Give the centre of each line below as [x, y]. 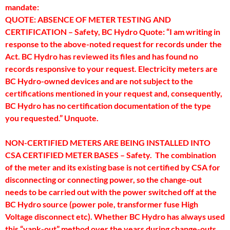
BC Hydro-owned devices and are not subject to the [99, 81]
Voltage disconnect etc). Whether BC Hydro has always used [115, 216]
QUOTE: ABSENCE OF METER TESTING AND [88, 19]
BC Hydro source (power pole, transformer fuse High [102, 204]
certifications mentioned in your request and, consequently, [114, 93]
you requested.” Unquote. [52, 118]
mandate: [34, 7]
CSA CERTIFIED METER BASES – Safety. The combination [111, 155]
